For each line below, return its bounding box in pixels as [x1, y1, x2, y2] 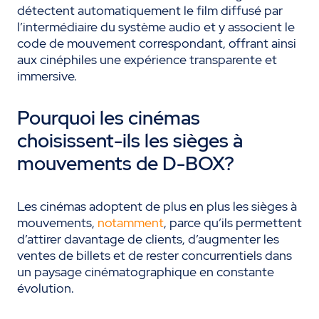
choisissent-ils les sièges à [17, 128, 243, 154]
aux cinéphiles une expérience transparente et [17, 51, 277, 68]
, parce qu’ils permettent [164, 214, 302, 231]
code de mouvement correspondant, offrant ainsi [17, 35, 296, 52]
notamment [98, 214, 164, 231]
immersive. [17, 68, 77, 85]
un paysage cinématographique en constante [17, 263, 274, 281]
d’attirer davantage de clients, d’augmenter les [17, 231, 279, 248]
